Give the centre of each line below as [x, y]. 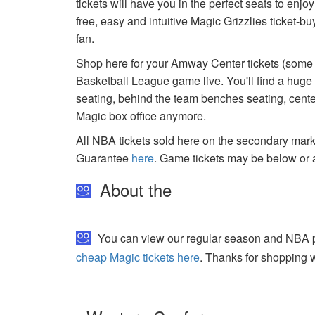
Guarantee [104, 157]
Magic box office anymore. [141, 115]
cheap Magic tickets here [138, 257]
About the [134, 189]
